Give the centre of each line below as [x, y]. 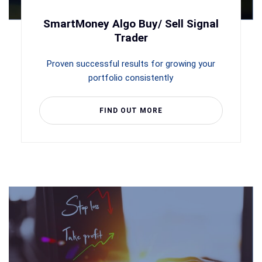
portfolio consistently [131, 78]
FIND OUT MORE [131, 111]
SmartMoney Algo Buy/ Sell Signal [131, 24]
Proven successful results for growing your [131, 64]
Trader [131, 38]
